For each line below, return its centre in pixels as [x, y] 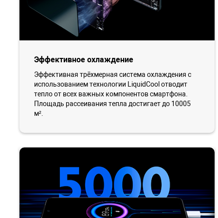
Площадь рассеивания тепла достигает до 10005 [112, 104]
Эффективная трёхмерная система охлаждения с [113, 75]
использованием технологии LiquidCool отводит [111, 84]
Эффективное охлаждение [84, 60]
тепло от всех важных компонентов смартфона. [111, 94]
